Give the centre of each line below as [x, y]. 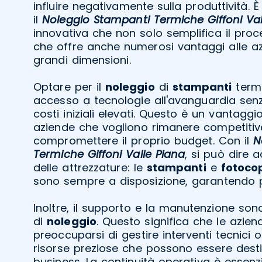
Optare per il [69, 87]
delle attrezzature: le [90, 167]
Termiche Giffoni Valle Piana [109, 154]
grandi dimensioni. [82, 60]
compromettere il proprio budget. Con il [143, 140]
